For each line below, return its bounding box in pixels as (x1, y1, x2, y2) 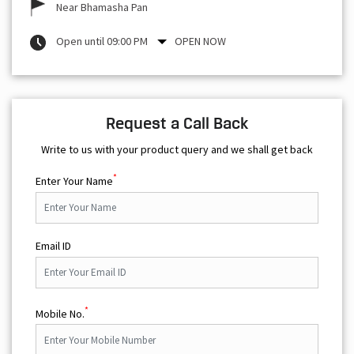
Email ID (36, 238, 71, 253)
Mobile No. (36, 306, 85, 321)
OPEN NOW (175, 33, 226, 48)
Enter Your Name (36, 173, 113, 188)
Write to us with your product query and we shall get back (41, 141, 313, 156)
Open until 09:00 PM (56, 33, 148, 48)
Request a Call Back (105, 113, 249, 133)
